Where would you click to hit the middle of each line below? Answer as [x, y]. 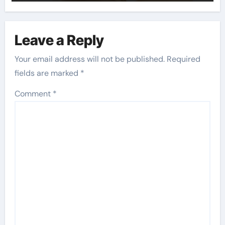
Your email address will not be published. [90, 59]
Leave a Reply [60, 40]
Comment [34, 94]
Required [184, 59]
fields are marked [48, 73]
